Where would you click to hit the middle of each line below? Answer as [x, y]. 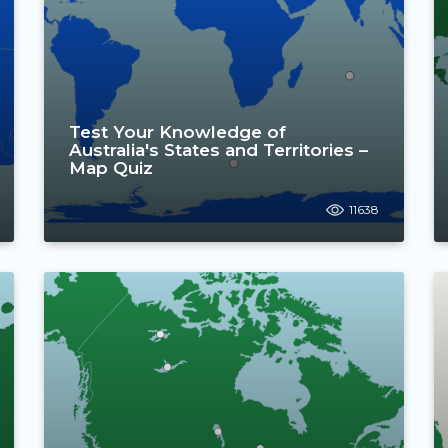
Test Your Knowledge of [177, 131]
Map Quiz [111, 167]
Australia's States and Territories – [218, 149]
